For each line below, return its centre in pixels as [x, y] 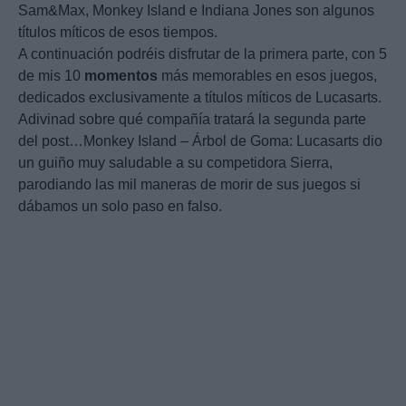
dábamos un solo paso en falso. [120, 207]
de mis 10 [51, 76]
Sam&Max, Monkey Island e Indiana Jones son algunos [196, 11]
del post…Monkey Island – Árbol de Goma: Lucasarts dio [200, 141]
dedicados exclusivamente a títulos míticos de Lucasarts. [200, 98]
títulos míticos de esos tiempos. [118, 33]
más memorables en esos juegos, [267, 76]
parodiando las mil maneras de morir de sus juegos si [189, 185]
